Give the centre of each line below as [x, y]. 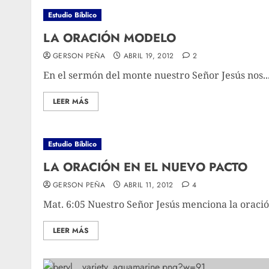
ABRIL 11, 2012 [148, 185]
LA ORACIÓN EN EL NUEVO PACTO [145, 167]
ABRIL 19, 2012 [149, 56]
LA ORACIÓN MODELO [110, 38]
